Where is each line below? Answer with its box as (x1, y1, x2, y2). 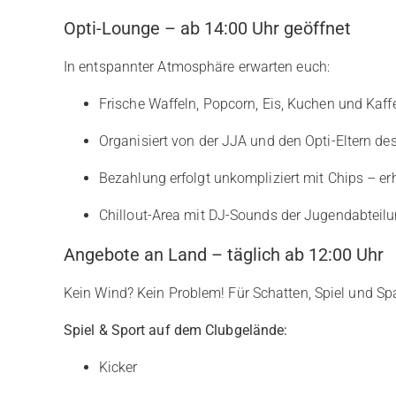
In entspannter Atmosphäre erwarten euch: (63, 58, 330, 75)
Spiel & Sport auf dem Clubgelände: (63, 322, 288, 339)
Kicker (98, 359, 138, 376)
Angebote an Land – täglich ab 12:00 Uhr (63, 244, 384, 265)
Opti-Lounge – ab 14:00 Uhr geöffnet (63, 18, 351, 39)
